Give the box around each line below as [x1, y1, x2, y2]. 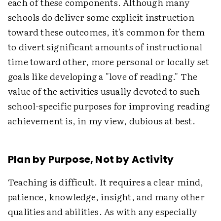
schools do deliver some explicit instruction [8, 10, 194, 24]
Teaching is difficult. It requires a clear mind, [8, 175, 204, 188]
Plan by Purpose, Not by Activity [8, 152, 174, 166]
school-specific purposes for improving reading [8, 99, 210, 112]
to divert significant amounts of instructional [8, 39, 203, 53]
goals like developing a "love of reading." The [8, 69, 198, 83]
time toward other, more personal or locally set [8, 54, 210, 68]
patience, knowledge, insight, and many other [8, 189, 205, 203]
